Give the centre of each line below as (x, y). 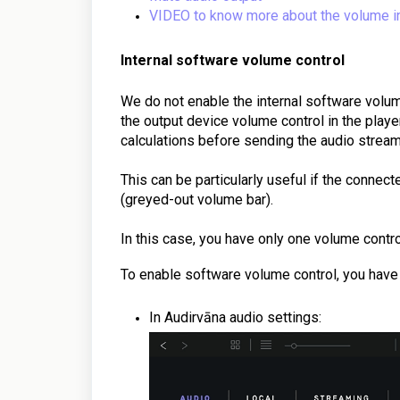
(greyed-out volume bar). (197, 200)
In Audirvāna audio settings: (235, 317)
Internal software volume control (233, 60)
